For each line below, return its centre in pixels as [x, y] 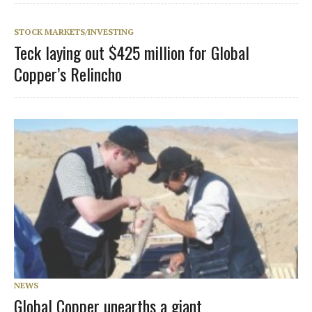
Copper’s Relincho [68, 73]
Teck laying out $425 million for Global [132, 52]
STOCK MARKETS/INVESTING [74, 31]
